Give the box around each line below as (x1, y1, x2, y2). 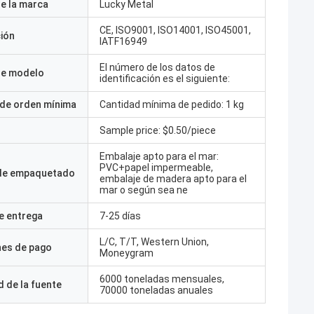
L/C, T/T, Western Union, (100, 236, 209, 247)
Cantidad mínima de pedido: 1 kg (100, 99, 244, 110)
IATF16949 (100, 36, 147, 47)
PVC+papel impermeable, (100, 162, 213, 173)
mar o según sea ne (100, 184, 188, 196)
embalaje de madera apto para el (100, 173, 247, 184)
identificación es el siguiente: (100, 73, 230, 84)
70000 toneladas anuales (100, 285, 213, 296)
